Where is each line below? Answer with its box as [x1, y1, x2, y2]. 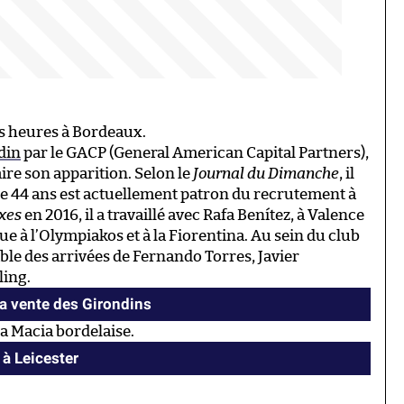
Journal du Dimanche [193, 166, 339, 182]
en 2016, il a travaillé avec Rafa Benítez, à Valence [22, 207, 364, 224]
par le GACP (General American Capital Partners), [21, 145, 369, 161]
